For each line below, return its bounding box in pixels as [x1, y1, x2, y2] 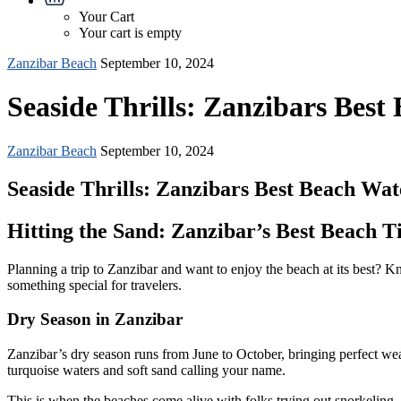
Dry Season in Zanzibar [7, 310, 183, 329]
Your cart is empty [79, 25, 182, 40]
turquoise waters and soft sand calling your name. [7, 363, 286, 379]
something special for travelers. [7, 277, 182, 293]
